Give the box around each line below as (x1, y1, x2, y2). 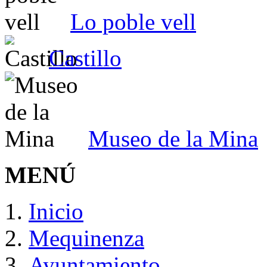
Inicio (29, 198, 83, 225)
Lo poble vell (70, 9, 196, 35)
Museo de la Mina (88, 126, 258, 152)
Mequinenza (29, 225, 144, 252)
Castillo (49, 45, 122, 72)
